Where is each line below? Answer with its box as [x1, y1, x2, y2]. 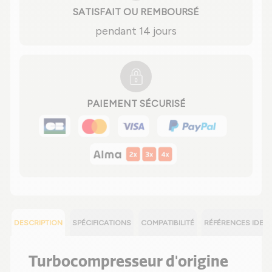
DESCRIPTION [14, 219, 63, 228]
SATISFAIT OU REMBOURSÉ [73, 5, 199, 18]
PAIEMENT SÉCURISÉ [86, 97, 186, 109]
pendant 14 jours [95, 24, 177, 38]
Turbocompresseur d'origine [29, 253, 228, 271]
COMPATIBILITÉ [141, 219, 194, 228]
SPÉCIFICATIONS [72, 219, 131, 228]
